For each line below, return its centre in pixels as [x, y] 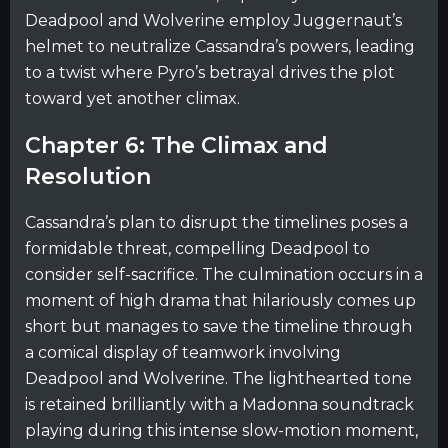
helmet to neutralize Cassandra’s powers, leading [220, 46]
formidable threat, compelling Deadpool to [197, 248]
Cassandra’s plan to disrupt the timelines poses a [216, 222]
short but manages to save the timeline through [218, 326]
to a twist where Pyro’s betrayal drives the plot [210, 72]
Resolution [88, 176]
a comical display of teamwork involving [183, 352]
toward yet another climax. [132, 98]
